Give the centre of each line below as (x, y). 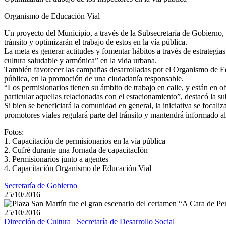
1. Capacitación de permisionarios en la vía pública (85, 141)
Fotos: (14, 132)
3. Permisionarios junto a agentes (56, 159)
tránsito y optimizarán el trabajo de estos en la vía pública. (96, 42)
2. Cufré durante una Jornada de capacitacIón (76, 150)
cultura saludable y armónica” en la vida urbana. (80, 61)
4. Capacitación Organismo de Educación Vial (78, 168)
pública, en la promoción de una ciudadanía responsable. (94, 79)
